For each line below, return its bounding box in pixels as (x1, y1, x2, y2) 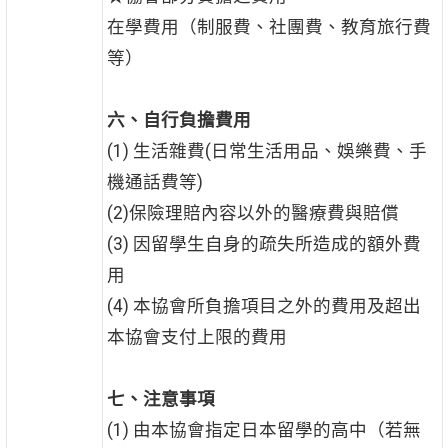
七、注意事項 (106, 389, 215, 410)
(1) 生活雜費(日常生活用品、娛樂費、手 (106, 141, 427, 162)
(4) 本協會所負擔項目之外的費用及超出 (106, 296, 421, 317)
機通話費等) (106, 172, 203, 193)
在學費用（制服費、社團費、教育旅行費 (106, 17, 431, 38)
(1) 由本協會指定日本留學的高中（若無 (106, 420, 421, 441)
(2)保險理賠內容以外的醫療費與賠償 (106, 203, 399, 224)
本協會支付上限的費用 (106, 327, 287, 348)
